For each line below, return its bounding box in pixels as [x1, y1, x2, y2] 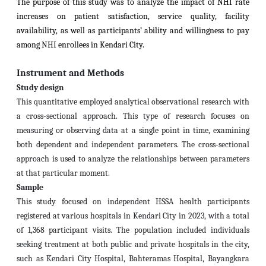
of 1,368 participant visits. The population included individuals [17, 225, 249, 235]
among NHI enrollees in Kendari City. [17, 40, 144, 50]
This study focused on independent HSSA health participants [17, 197, 249, 207]
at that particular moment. [17, 168, 110, 178]
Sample [17, 182, 43, 192]
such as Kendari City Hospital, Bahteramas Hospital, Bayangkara [17, 254, 249, 264]
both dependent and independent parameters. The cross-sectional [17, 140, 249, 150]
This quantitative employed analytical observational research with [17, 97, 249, 107]
